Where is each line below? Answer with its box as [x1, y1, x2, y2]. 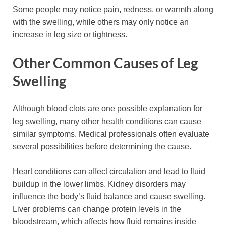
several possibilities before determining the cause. [13, 142, 191, 151]
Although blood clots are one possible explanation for [13, 104, 202, 114]
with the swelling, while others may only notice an [13, 18, 189, 27]
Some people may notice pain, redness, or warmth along [13, 5, 213, 14]
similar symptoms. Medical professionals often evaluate [13, 130, 209, 139]
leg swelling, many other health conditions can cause [13, 117, 201, 126]
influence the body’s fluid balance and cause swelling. [13, 192, 205, 201]
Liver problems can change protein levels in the [13, 205, 181, 214]
